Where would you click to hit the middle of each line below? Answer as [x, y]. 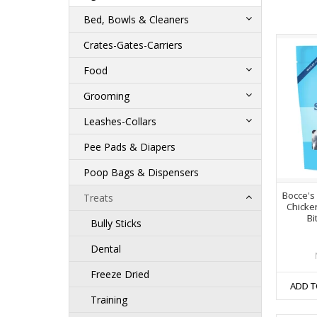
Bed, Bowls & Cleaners [136, 20]
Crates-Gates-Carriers [133, 45]
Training [109, 300]
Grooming [106, 96]
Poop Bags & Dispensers [141, 173]
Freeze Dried [120, 275]
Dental [106, 249]
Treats [98, 198]
